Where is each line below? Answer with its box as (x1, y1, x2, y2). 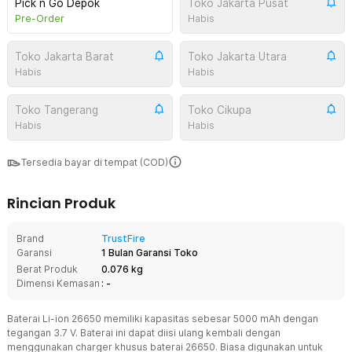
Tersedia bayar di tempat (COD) (21, 156, 168, 168)
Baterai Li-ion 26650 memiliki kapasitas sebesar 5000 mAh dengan (7, 313, 318, 324)
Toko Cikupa (187, 104, 251, 116)
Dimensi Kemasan (16, 277, 100, 289)
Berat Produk (16, 263, 78, 275)
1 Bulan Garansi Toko (101, 247, 198, 258)
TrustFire (101, 233, 145, 244)
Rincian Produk (7, 193, 115, 213)
